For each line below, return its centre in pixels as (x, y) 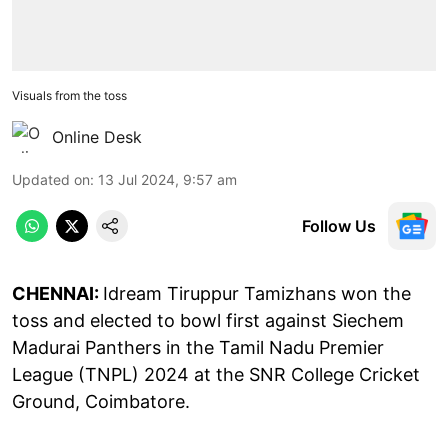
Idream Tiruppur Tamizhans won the (257, 293)
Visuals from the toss (69, 95)
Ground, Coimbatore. (101, 401)
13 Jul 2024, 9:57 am (167, 179)
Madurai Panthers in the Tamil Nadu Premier (198, 347)
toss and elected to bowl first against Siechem (208, 320)
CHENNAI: (57, 293)
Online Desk (97, 136)
